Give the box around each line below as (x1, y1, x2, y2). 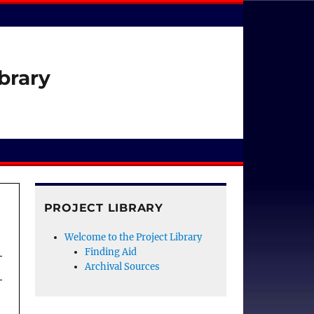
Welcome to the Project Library (64, 231, 202, 243)
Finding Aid (85, 245, 137, 258)
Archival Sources (85, 260, 161, 273)
